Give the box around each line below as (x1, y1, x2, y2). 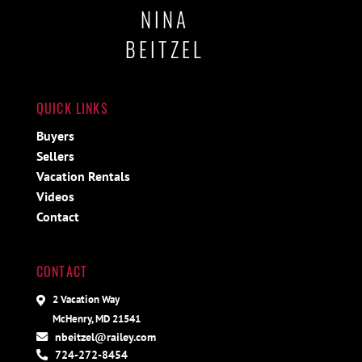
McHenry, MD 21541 (52, 311, 141, 326)
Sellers (36, 148, 74, 165)
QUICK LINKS (36, 99, 108, 119)
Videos (36, 188, 74, 205)
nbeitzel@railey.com (51, 329, 156, 345)
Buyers (36, 128, 74, 145)
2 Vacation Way (52, 292, 120, 307)
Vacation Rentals (36, 168, 130, 185)
